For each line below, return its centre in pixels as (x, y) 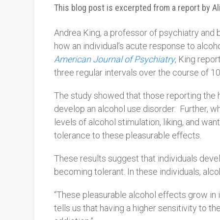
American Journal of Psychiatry (114, 59)
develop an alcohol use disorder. (115, 109)
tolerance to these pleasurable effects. (128, 135)
